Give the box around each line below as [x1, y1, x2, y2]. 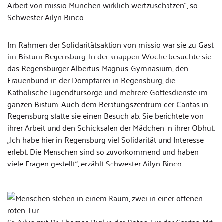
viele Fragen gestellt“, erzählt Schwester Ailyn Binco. [7, 156, 183, 170]
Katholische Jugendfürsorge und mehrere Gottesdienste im [7, 85, 208, 99]
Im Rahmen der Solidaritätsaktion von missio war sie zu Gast [7, 37, 214, 51]
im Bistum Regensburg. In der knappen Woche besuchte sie [7, 49, 211, 63]
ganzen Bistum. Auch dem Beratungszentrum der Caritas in [7, 97, 208, 111]
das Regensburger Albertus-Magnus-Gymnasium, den [7, 61, 188, 75]
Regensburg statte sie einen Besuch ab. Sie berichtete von [7, 109, 204, 122]
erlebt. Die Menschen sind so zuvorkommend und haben [7, 144, 199, 158]
